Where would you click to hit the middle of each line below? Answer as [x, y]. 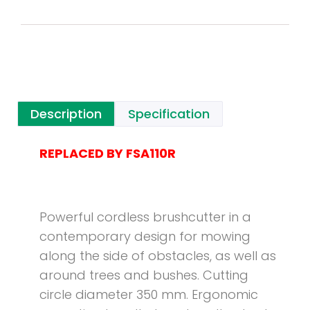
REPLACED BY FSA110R [108, 154]
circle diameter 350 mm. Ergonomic [149, 295]
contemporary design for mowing [145, 237]
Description [66, 114]
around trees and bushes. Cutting [144, 275]
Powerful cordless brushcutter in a [145, 217]
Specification [169, 114]
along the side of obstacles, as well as [158, 256]
